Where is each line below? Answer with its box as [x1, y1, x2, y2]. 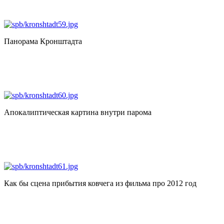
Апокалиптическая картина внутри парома [4, 107, 151, 116]
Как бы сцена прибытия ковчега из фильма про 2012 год [4, 178, 196, 187]
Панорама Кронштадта [4, 36, 82, 45]
